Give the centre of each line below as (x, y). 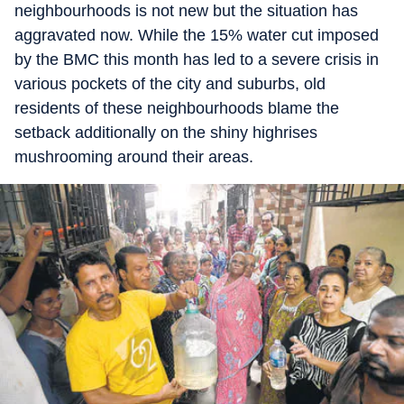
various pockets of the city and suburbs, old (170, 84)
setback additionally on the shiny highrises (166, 133)
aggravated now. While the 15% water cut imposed (197, 35)
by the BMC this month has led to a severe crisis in (197, 60)
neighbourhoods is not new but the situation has (186, 11)
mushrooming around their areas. (134, 157)
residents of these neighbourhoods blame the (177, 108)
